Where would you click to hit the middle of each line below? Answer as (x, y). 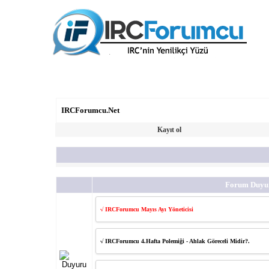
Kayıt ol (169, 129)
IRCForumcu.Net (90, 110)
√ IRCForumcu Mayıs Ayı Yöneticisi (147, 209)
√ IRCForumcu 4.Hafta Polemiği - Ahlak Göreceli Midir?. (175, 241)
